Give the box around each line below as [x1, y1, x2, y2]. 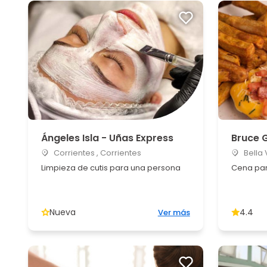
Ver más [157, 207, 190, 218]
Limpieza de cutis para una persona [41, 162, 181, 173]
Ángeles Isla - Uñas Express [41, 131, 173, 145]
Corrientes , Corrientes [52, 147, 141, 159]
